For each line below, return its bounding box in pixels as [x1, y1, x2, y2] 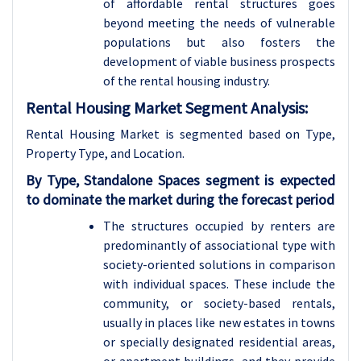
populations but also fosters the [103, 34, 335, 50]
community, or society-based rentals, [103, 295, 335, 311]
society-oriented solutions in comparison [103, 256, 335, 272]
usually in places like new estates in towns [103, 314, 335, 330]
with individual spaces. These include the [103, 276, 335, 292]
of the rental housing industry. [103, 73, 270, 89]
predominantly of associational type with [103, 237, 335, 253]
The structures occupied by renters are [103, 218, 335, 234]
